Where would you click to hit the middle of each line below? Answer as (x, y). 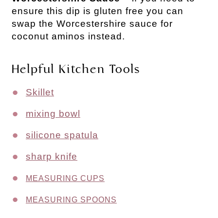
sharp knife (52, 157)
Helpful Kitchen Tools (76, 69)
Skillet (40, 92)
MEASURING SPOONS (71, 200)
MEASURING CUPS (65, 179)
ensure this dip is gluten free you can (98, 11)
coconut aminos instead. (68, 36)
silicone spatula (62, 135)
